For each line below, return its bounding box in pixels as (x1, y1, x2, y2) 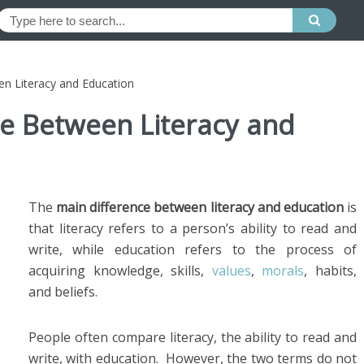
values (211, 262, 251, 279)
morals (262, 262, 305, 279)
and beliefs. (28, 283, 97, 301)
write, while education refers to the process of (28, 240, 357, 258)
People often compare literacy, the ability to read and (28, 328, 357, 346)
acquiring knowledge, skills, (28, 262, 212, 279)
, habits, (304, 262, 357, 279)
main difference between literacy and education (56, 198, 344, 216)
